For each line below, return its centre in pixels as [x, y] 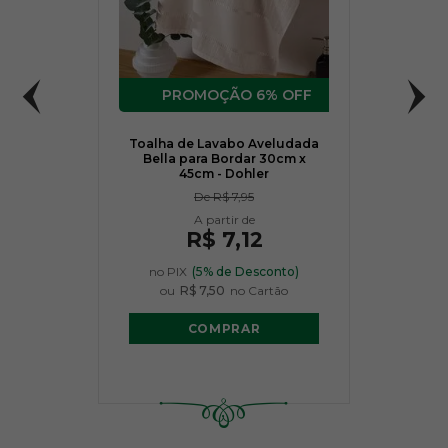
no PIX [168, 271]
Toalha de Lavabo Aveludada [224, 143]
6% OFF [283, 95]
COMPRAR [224, 328]
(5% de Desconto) [245, 271]
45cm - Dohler [224, 173]
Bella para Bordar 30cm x [224, 158]
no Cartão [259, 290]
